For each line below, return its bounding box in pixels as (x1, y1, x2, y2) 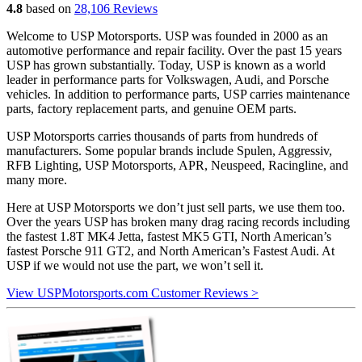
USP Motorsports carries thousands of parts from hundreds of (6, 128, 318, 143)
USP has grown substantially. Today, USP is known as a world (6, 57, 326, 72)
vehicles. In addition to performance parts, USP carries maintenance (6, 86, 350, 101)
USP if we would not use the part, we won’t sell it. (6, 258, 263, 272)
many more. (6, 172, 67, 187)
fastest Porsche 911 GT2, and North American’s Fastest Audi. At (6, 243, 335, 258)
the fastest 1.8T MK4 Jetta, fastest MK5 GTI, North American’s (6, 229, 331, 243)
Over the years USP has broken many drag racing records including (6, 214, 350, 229)
